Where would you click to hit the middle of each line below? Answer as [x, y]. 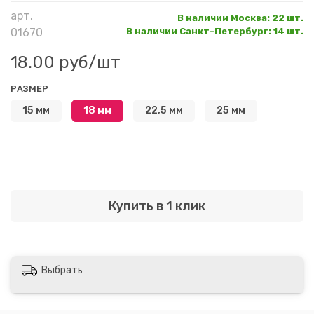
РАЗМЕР [29, 88]
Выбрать [62, 270]
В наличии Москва [222, 18]
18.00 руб [49, 62]
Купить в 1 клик [157, 206]
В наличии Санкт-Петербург [197, 31]
